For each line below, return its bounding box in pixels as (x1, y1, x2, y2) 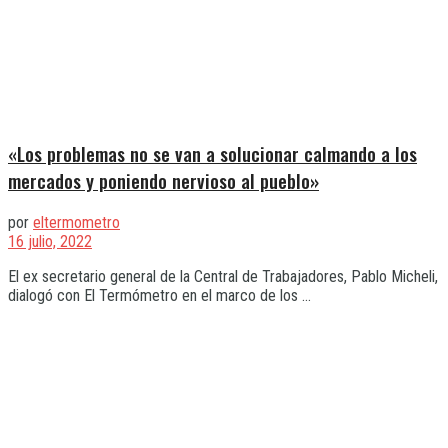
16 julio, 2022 (8, 232, 92, 252)
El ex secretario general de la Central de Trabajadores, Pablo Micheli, (8, 267, 438, 287)
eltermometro (33, 213, 120, 233)
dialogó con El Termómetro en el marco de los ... (8, 286, 311, 306)
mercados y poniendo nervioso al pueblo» (8, 167, 319, 195)
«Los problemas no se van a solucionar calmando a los (8, 140, 417, 168)
